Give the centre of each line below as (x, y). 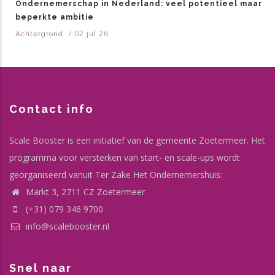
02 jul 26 (91, 33)
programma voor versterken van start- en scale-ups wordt (125, 157)
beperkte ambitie (55, 17)
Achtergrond (39, 33)
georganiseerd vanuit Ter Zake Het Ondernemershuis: (116, 174)
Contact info (52, 109)
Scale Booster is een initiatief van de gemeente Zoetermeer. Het (137, 140)
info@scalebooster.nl (66, 226)
